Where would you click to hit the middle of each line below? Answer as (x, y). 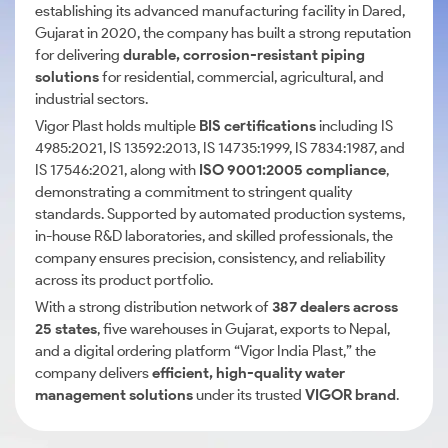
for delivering (79, 55)
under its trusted (249, 395)
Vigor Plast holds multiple (117, 126)
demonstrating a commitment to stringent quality (193, 192)
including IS (354, 126)
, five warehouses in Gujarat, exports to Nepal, (243, 329)
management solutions (114, 395)
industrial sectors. (91, 99)
